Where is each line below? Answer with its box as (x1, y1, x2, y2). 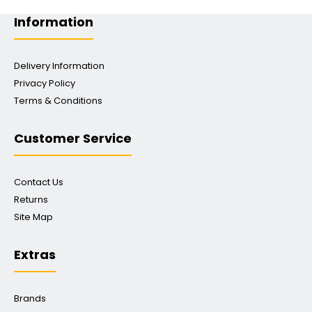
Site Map (14, 210, 53, 224)
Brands (14, 292, 46, 306)
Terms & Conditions (14, 94, 102, 108)
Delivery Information (14, 59, 104, 73)
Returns (14, 193, 48, 207)
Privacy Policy (14, 77, 75, 91)
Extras (14, 246, 56, 264)
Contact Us (14, 175, 63, 189)
